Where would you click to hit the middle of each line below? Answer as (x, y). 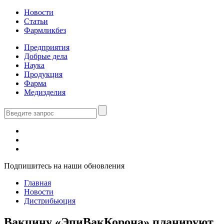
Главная (37, 183)
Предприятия (47, 47)
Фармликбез (45, 30)
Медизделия (45, 92)
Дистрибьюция (50, 201)
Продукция (43, 74)
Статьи (36, 21)
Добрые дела (46, 56)
